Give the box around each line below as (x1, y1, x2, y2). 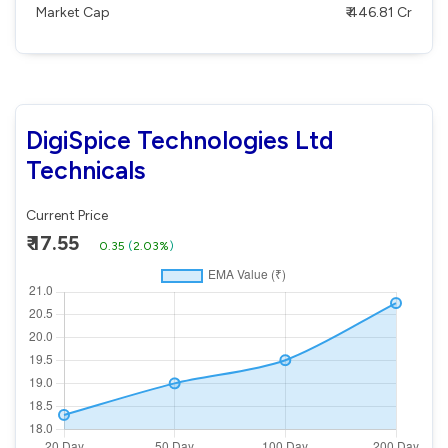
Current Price (26, 206, 108, 224)
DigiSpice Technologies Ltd (26, 124, 334, 155)
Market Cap (36, 3, 110, 21)
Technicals (26, 154, 146, 185)
